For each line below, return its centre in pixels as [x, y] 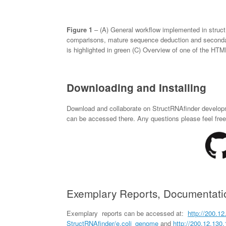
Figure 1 [79, 30]
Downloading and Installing [136, 87]
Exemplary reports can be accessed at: [127, 213]
